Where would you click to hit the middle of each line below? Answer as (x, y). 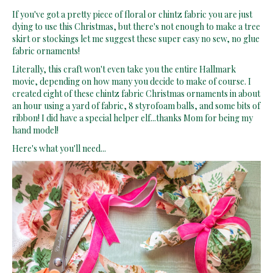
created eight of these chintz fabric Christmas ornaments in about (136, 94)
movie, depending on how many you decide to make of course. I (132, 82)
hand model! (35, 130)
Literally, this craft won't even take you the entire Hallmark (124, 69)
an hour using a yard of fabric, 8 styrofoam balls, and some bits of (136, 106)
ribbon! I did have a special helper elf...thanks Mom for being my (133, 118)
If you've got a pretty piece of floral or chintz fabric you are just (132, 15)
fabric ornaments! (46, 51)
